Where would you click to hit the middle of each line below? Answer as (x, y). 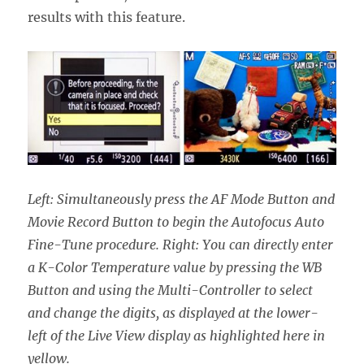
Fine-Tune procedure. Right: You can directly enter (181, 244)
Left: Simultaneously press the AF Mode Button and (182, 199)
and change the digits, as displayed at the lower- (173, 312)
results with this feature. (107, 17)
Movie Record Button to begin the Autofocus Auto (176, 221)
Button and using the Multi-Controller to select (171, 290)
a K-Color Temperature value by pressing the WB (175, 267)
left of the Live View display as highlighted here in (177, 335)
